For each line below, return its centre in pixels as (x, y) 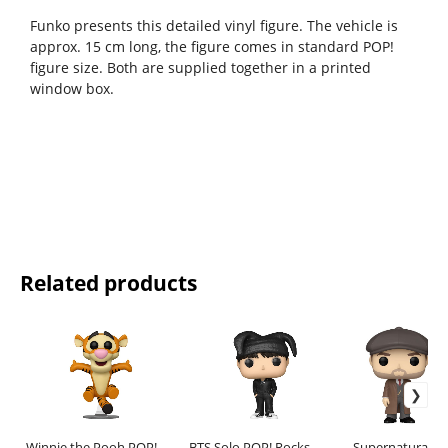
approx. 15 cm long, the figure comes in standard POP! (211, 47)
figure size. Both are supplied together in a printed (200, 68)
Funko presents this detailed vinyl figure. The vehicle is (213, 26)
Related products (108, 283)
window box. (71, 89)
